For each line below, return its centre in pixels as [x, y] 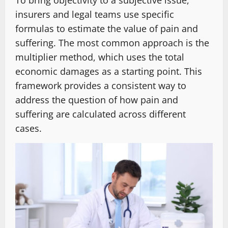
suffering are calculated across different [101, 114]
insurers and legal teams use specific [95, 15]
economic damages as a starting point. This [109, 72]
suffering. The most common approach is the [112, 43]
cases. [28, 129]
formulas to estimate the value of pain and [107, 29]
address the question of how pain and [97, 100]
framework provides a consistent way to [101, 86]
